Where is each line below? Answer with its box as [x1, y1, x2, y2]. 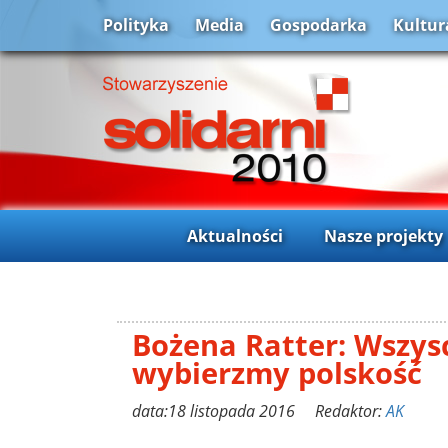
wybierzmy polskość [132, 352, 422, 392]
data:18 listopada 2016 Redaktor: [132, 399, 386, 422]
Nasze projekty [323, 224, 443, 247]
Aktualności [186, 224, 283, 247]
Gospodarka [270, 14, 367, 37]
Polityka [103, 14, 169, 37]
